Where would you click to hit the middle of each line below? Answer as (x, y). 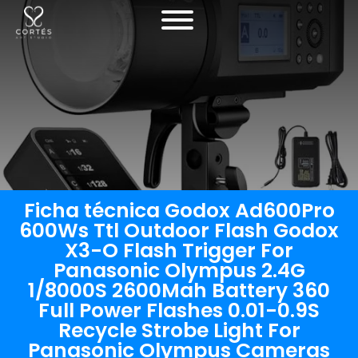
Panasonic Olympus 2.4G (179, 270)
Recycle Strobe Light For (179, 330)
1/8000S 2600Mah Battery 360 (179, 290)
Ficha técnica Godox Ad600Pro (179, 211)
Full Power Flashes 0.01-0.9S (179, 310)
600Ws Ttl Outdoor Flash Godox (179, 231)
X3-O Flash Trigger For (179, 251)
